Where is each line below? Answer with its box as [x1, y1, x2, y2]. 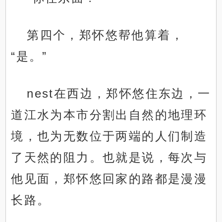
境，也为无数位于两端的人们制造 [11, 129, 208, 143]
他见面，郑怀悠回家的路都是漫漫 [11, 172, 208, 186]
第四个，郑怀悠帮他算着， [27, 28, 184, 42]
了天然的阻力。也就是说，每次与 [11, 151, 208, 165]
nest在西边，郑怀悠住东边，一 [27, 87, 211, 101]
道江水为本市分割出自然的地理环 [11, 108, 208, 122]
